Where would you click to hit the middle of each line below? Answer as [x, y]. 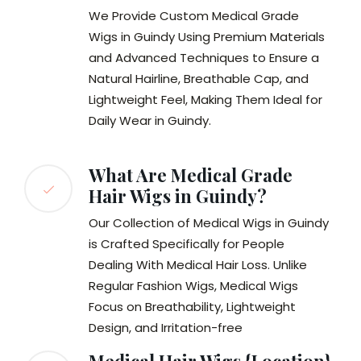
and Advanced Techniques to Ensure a [204, 58]
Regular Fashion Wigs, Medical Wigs [193, 286]
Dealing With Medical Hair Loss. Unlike [198, 265]
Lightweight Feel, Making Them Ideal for [205, 100]
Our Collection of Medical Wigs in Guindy [209, 223]
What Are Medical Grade [191, 175]
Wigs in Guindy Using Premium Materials [207, 37]
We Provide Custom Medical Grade [194, 16]
